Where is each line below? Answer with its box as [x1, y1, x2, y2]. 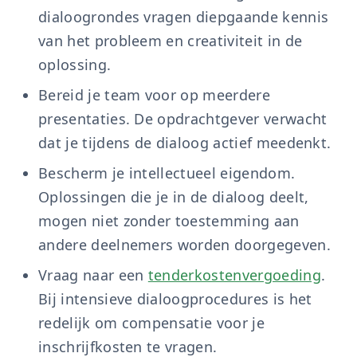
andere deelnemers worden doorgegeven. [38, 235, 331, 254]
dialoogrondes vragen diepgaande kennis [38, 7, 329, 26]
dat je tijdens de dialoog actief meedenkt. [38, 133, 331, 152]
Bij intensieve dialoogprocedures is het [38, 289, 312, 308]
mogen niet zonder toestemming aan [38, 211, 300, 230]
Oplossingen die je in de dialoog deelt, [38, 187, 309, 206]
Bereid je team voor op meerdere [38, 85, 270, 104]
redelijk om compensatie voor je [38, 313, 265, 332]
